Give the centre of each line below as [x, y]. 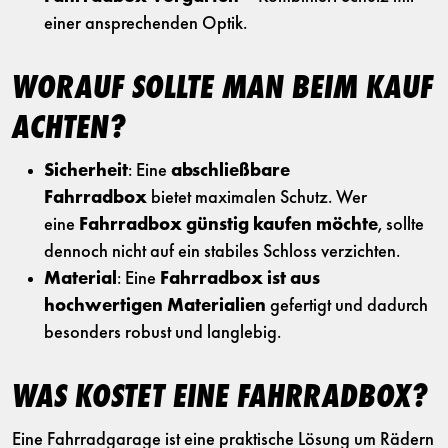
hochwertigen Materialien [155, 307]
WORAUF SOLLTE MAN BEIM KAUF [222, 90]
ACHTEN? [69, 130]
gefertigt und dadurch [347, 307]
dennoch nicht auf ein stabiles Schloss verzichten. [222, 253]
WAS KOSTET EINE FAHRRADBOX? [220, 399]
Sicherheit [86, 172]
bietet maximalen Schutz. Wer [257, 199]
